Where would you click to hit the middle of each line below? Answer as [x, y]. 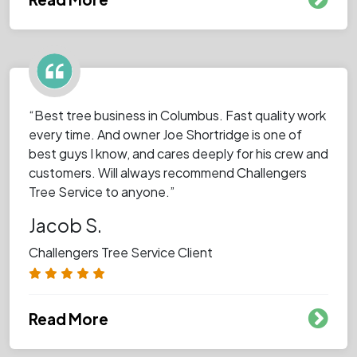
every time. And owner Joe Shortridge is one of [165, 134]
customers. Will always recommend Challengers [168, 172]
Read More [69, 318]
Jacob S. [65, 225]
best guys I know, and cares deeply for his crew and [178, 153]
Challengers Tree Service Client [121, 252]
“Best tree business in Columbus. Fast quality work [177, 115]
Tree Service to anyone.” [102, 191]
